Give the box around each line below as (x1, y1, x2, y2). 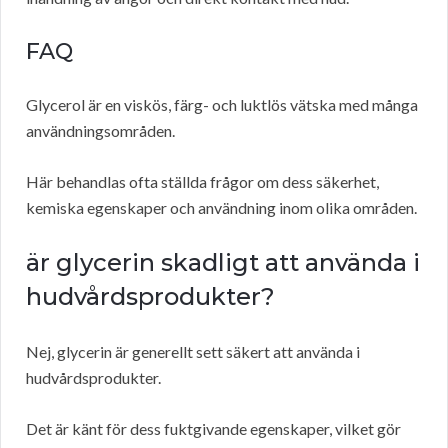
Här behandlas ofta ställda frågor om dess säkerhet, (26, 172, 379, 192)
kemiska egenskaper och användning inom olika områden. (26, 198, 417, 218)
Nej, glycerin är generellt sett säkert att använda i (26, 342, 360, 362)
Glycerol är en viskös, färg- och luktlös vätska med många (26, 95, 418, 115)
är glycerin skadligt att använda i (26, 248, 420, 278)
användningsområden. (26, 121, 175, 141)
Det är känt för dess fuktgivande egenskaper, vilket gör (26, 419, 401, 439)
